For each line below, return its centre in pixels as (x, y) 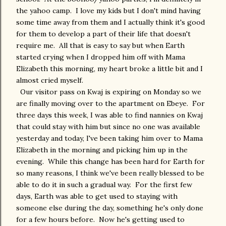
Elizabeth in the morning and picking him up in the (102, 150)
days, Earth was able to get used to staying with (97, 196)
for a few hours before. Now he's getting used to (100, 219)
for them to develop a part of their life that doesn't (103, 34)
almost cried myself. (50, 80)
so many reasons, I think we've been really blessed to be (110, 173)
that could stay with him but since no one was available (108, 127)
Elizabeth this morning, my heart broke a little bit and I (109, 69)
